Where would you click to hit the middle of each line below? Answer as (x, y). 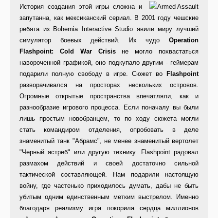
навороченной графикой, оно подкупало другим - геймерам (109, 63)
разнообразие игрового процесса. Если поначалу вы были (109, 108)
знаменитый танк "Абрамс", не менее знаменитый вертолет (109, 141)
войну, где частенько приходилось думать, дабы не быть (109, 186)
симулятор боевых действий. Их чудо (94, 40)
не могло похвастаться (157, 52)
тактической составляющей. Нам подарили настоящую (109, 175)
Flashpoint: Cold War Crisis (68, 52)
